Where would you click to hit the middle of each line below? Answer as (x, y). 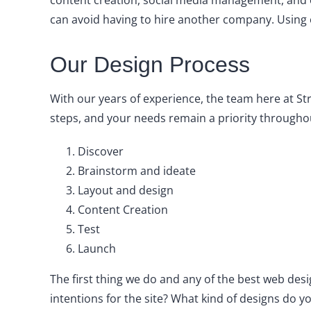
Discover (100, 151)
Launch (96, 249)
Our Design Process (150, 65)
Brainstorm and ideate (136, 171)
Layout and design (125, 190)
